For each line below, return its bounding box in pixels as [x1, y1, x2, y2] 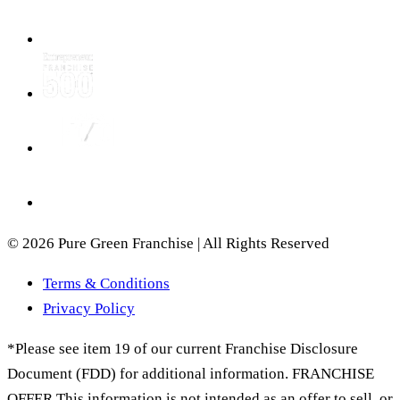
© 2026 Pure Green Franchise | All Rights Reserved [7, 234, 329, 252]
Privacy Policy [43, 299, 135, 317]
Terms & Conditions [43, 274, 170, 292]
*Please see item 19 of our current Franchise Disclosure [7, 339, 358, 357]
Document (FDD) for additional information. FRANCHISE [7, 364, 374, 382]
